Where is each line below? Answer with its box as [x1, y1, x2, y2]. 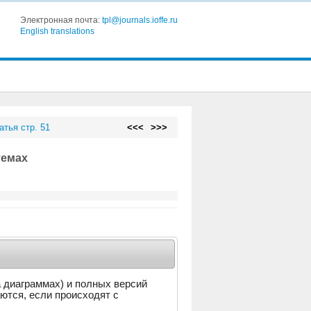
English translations [19, 26, 94, 36]
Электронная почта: [19, 15, 102, 25]
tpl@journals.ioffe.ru [101, 15, 178, 25]
